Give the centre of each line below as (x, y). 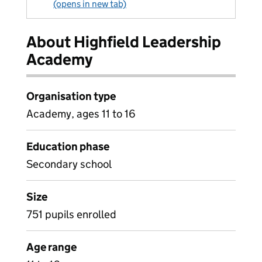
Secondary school (69, 164)
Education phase (68, 146)
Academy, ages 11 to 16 (81, 114)
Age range (51, 247)
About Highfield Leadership (124, 42)
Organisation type (71, 96)
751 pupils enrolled (71, 214)
